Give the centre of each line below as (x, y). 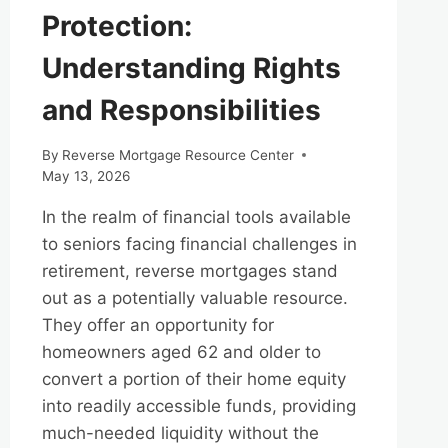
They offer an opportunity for (157, 324)
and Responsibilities (181, 109)
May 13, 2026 (85, 175)
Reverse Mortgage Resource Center (177, 154)
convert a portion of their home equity (193, 378)
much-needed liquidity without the (180, 432)
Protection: (116, 25)
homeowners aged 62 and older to (181, 351)
